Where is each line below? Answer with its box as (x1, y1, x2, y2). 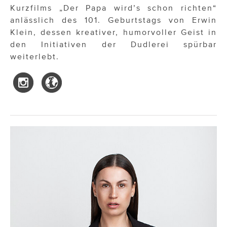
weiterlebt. (10, 52, 59, 61)
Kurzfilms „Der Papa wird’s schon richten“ (10, 3, 217, 13)
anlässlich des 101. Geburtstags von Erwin (10, 15, 217, 25)
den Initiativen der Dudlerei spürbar (10, 40, 217, 49)
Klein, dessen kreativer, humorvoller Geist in (10, 27, 217, 37)
